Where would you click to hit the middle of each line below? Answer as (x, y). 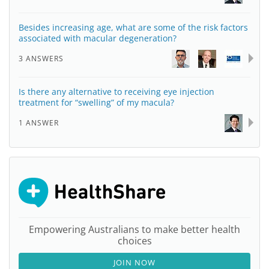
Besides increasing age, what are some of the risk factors (133, 27)
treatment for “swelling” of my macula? (96, 102)
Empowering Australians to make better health (134, 229)
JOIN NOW (134, 262)
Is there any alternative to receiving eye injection (116, 92)
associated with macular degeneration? (98, 38)
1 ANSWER (39, 123)
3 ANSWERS (41, 59)
